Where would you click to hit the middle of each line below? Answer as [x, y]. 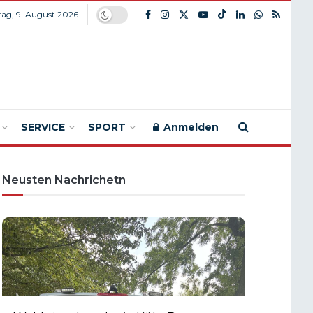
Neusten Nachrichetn [64, 180]
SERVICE [43, 127]
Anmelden [190, 127]
